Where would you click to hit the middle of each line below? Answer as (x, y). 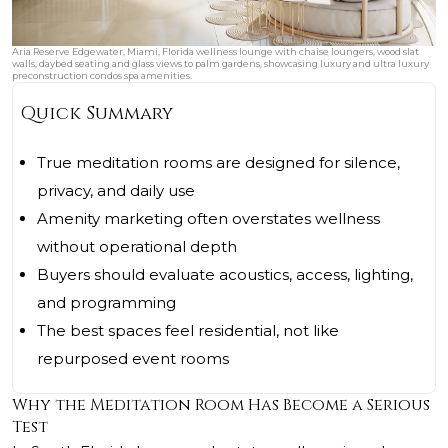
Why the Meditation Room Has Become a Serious (221, 405)
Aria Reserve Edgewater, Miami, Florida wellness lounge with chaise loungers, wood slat (215, 52)
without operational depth (137, 247)
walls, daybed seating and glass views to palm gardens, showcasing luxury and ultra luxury (220, 64)
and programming (106, 303)
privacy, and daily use (116, 191)
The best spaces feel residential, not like (188, 331)
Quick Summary (97, 114)
